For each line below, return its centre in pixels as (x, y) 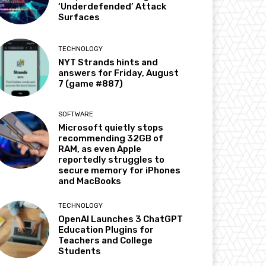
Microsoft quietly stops (111, 127)
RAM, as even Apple (100, 149)
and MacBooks (90, 181)
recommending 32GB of (111, 138)
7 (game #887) (91, 84)
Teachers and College (106, 240)
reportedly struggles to (112, 159)
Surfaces (79, 18)
